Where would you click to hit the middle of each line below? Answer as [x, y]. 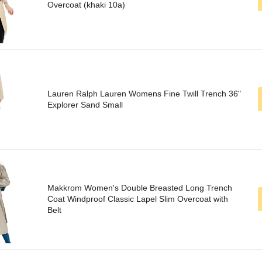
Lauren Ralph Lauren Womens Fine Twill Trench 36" [144, 94]
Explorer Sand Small [85, 105]
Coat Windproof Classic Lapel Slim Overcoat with [138, 199]
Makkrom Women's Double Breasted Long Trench [140, 188]
